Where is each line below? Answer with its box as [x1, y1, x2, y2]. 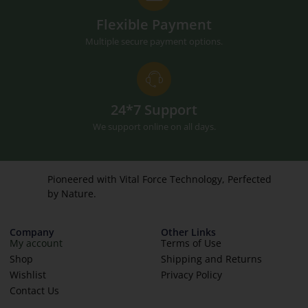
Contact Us [10, 284, 59, 297]
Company [10, 225, 54, 239]
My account [10, 236, 63, 250]
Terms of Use [161, 236, 221, 250]
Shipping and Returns [161, 252, 262, 265]
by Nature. [47, 187, 96, 200]
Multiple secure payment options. [85, 35, 223, 47]
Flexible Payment [96, 15, 212, 34]
